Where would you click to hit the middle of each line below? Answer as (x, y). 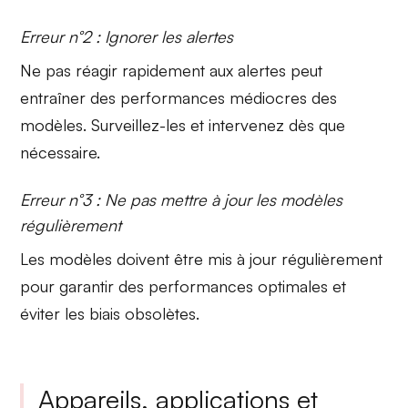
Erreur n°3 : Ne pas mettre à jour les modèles (182, 199)
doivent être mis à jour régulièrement (248, 258)
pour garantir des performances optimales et (184, 286)
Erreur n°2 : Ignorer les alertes (127, 36)
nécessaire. (61, 152)
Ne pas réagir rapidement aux (129, 70)
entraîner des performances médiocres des (179, 97)
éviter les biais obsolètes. (110, 313)
